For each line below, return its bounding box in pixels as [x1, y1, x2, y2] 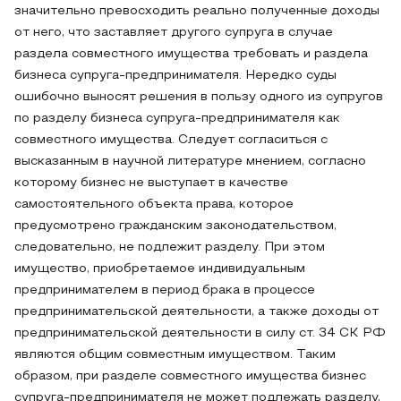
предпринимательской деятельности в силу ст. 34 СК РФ [14, 328, 386, 339]
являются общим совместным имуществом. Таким [14, 349, 336, 361]
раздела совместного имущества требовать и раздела [14, 48, 368, 60]
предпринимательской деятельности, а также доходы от [14, 306, 379, 318]
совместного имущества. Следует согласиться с [14, 134, 328, 146]
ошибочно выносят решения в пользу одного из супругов [14, 91, 383, 103]
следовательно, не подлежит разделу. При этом [14, 242, 325, 253]
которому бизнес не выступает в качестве [14, 177, 288, 189]
